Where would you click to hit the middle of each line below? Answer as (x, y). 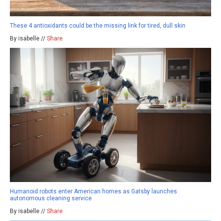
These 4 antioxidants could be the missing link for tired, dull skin (98, 25)
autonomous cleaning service (51, 198)
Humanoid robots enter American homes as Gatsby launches (93, 191)
